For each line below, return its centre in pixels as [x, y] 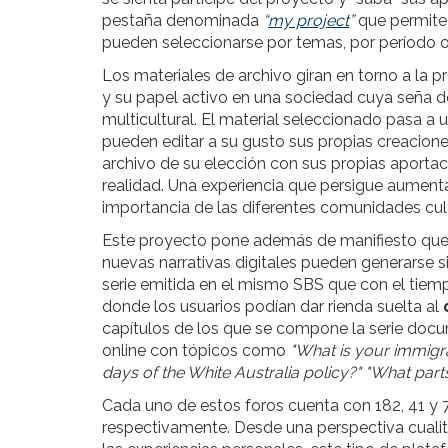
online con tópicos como [196, 350]
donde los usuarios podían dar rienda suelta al [272, 306]
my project [308, 20]
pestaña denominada [182, 20]
